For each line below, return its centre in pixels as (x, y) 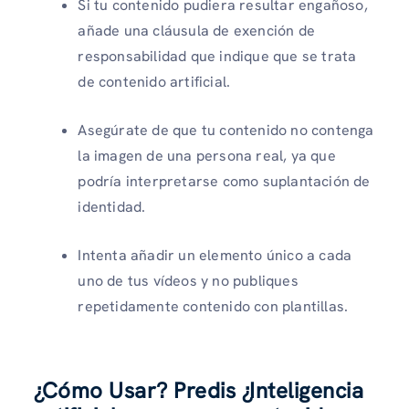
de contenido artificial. (154, 81)
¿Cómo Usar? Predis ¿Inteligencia (199, 390)
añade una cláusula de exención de (196, 30)
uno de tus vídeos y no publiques (188, 280)
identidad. (112, 206)
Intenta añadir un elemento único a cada (215, 255)
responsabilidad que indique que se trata (217, 56)
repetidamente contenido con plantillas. (213, 306)
